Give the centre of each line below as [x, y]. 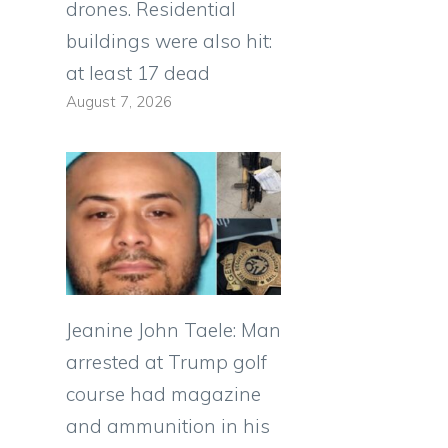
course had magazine [163, 394]
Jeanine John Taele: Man [173, 330]
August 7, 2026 [119, 102]
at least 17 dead [138, 73]
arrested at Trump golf [166, 362]
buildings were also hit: [169, 41]
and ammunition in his [168, 426]
